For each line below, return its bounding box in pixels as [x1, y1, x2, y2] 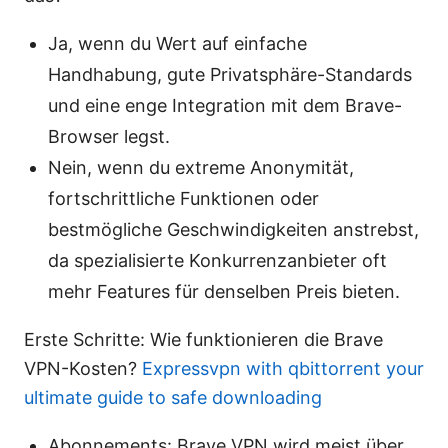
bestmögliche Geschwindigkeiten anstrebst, [48, 219, 419, 241]
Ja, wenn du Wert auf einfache [48, 33, 307, 55]
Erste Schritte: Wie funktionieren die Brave [24, 329, 383, 351]
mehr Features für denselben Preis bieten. [48, 281, 400, 303]
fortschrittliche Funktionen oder [48, 188, 319, 210]
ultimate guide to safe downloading [24, 387, 322, 409]
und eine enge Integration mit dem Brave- [48, 95, 402, 117]
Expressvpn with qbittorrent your [142, 358, 424, 380]
